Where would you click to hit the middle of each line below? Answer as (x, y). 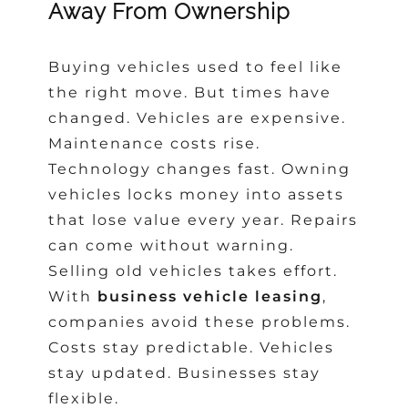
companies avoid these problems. (200, 321)
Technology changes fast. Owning (200, 168)
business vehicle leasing (210, 296)
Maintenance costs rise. (155, 143)
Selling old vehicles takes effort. (194, 270)
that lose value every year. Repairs (204, 219)
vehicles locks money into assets (197, 194)
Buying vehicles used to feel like (196, 66)
